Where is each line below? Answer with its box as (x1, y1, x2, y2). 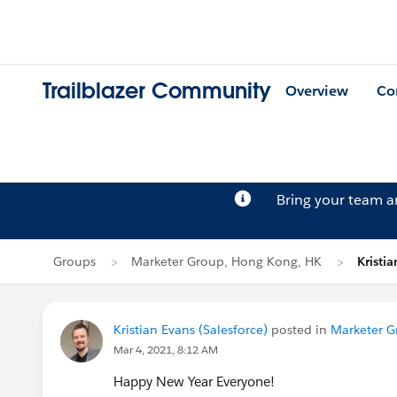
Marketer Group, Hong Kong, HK (131, 253, 322, 269)
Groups (53, 253, 96, 269)
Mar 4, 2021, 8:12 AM (113, 342, 218, 357)
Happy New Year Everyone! (113, 373, 275, 390)
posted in (268, 322, 331, 338)
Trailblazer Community (43, 77, 271, 105)
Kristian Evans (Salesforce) (113, 322, 268, 338)
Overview (285, 82, 348, 101)
